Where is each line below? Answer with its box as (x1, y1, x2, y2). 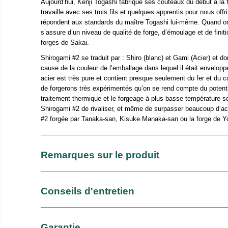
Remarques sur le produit (41, 149, 159, 160)
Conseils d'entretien (41, 185, 134, 196)
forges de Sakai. (41, 39, 89, 47)
